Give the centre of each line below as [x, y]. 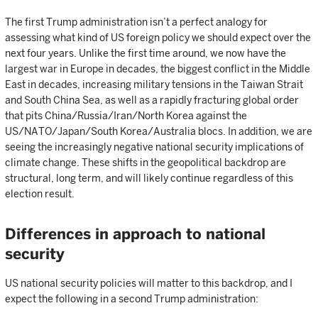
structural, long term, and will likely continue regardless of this [149, 178]
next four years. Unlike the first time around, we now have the [146, 53]
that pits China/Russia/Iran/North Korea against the [126, 116]
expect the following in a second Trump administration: [132, 299]
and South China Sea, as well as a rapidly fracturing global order [152, 100]
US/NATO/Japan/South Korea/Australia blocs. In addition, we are [159, 131]
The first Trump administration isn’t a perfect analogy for [136, 22]
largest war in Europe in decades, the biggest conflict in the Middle [158, 69]
